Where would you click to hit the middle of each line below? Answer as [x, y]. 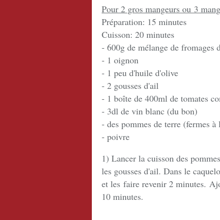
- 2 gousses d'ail [130, 85]
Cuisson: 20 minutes [138, 34]
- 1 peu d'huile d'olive [140, 73]
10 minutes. [123, 196]
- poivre [116, 137]
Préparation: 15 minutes [144, 22]
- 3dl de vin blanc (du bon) [150, 111]
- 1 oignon [120, 60]
